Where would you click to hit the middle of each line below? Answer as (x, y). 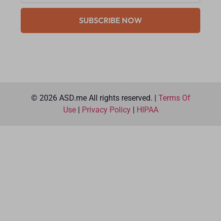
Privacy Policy (106, 110)
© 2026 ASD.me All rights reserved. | (94, 98)
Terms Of (174, 98)
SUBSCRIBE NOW (110, 20)
